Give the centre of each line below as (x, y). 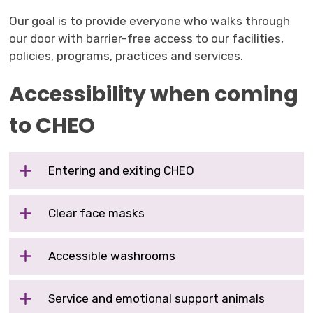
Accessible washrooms (112, 255)
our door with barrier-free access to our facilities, (147, 38)
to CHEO (52, 125)
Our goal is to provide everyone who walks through (150, 21)
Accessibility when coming (154, 94)
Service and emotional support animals (157, 298)
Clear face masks (97, 213)
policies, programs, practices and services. (126, 56)
